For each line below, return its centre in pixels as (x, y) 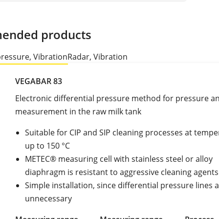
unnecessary (48, 198)
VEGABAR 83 (39, 81)
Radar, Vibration (98, 56)
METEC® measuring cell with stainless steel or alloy (119, 159)
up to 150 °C (47, 145)
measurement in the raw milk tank (78, 111)
